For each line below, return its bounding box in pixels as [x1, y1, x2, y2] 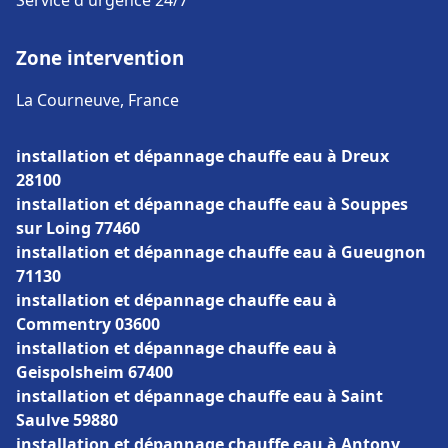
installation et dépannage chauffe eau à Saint [16, 385, 383, 407]
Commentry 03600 [16, 313, 160, 335]
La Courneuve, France [16, 89, 179, 111]
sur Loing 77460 [16, 217, 140, 239]
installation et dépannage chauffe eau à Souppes [16, 193, 408, 215]
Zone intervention [16, 45, 184, 70]
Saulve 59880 [16, 409, 118, 431]
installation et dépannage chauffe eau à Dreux [16, 145, 389, 167]
